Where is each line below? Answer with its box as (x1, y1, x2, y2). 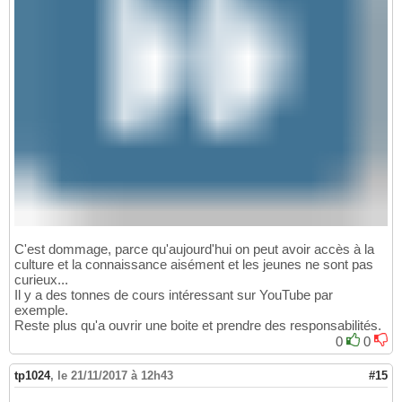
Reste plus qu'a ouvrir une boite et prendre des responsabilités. (14, 318, 381, 334)
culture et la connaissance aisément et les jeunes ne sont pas (14, 257, 373, 273)
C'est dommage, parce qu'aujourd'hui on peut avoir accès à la (14, 241, 374, 258)
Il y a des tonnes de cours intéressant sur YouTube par (14, 287, 333, 303)
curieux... (14, 272, 68, 288)
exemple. (14, 302, 68, 319)
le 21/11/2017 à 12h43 (57, 369, 173, 383)
